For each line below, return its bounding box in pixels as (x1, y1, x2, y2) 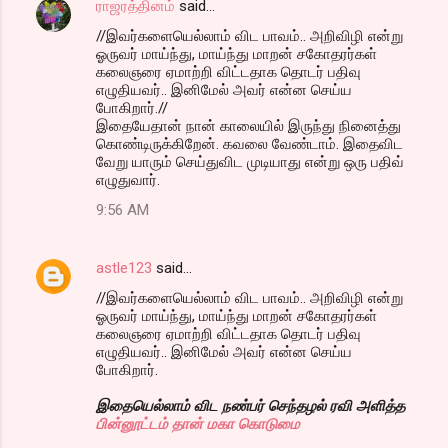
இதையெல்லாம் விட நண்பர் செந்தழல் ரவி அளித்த (96, 396, 405, 415)
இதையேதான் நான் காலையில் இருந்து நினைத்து (96, 116, 401, 135)
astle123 (96, 258, 152, 277)
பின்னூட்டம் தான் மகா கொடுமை (96, 414, 300, 433)
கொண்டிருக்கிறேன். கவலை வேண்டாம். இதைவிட (96, 134, 403, 153)
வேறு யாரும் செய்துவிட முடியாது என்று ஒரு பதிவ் (96, 152, 404, 171)
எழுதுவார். (96, 170, 160, 189)
